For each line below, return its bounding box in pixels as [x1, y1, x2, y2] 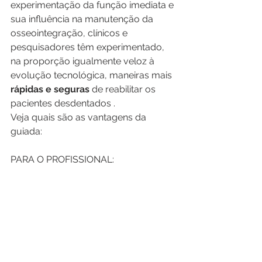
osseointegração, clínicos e [11, 27, 130, 39]
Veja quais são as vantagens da [11, 112, 149, 123]
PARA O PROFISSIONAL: [11, 154, 114, 165]
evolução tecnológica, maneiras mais [11, 70, 174, 81]
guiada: [11, 126, 42, 137]
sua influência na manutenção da [11, 13, 156, 25]
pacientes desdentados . [11, 98, 115, 109]
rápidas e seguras [11, 84, 89, 95]
